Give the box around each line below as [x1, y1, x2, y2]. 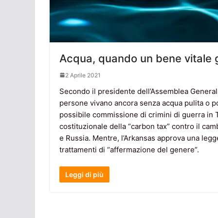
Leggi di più [65, 170, 104, 179]
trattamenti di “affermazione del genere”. [59, 145, 199, 154]
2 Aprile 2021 [65, 71, 101, 79]
